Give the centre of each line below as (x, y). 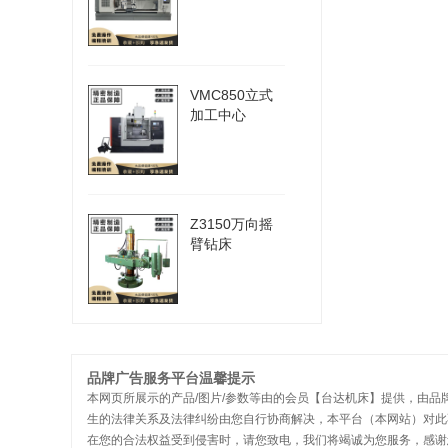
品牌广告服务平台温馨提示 (171, 378)
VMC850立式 (231, 95)
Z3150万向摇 (231, 224)
